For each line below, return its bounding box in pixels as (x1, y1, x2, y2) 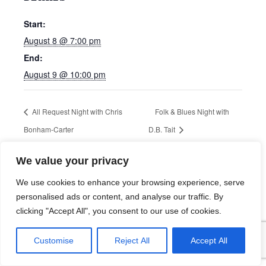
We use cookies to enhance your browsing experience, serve (16, 178, 245, 187)
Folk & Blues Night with (155, 106, 230, 117)
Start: (24, 18, 46, 30)
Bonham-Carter (24, 123, 74, 134)
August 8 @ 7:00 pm (24, 34, 101, 46)
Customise (34, 236, 74, 245)
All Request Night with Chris (30, 106, 122, 117)
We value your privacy (16, 155, 129, 167)
